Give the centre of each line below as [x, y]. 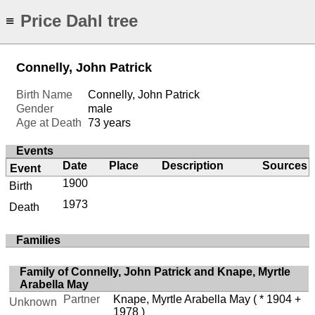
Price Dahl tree [79, 21]
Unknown [33, 302]
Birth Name [44, 95]
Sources [285, 166]
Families [38, 240]
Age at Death [49, 123]
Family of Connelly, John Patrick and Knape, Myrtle [155, 271]
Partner [82, 299]
